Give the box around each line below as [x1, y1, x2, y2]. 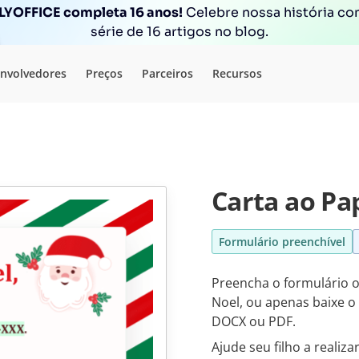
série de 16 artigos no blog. [91, 23, 268, 40]
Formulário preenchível [219, 234, 345, 249]
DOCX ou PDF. [212, 313, 296, 330]
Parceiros [142, 65, 193, 81]
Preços [86, 65, 123, 81]
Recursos [212, 65, 262, 81]
